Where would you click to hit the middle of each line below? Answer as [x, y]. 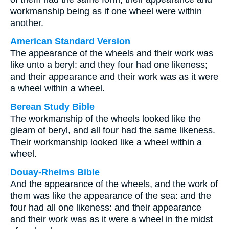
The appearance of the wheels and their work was [112, 53]
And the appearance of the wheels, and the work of [114, 184]
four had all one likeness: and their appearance [106, 208]
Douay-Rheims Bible [55, 172]
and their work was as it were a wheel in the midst [111, 219]
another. [27, 23]
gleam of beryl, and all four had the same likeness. [113, 130]
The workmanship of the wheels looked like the [106, 119]
